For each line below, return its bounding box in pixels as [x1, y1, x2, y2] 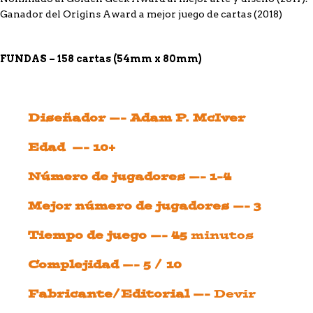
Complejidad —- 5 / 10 [28, 257, 182, 272]
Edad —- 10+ [28, 140, 115, 154]
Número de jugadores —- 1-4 [28, 169, 231, 184]
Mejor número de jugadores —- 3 [28, 198, 261, 213]
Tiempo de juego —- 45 [28, 228, 191, 242]
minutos [191, 228, 254, 242]
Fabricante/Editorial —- [28, 286, 214, 301]
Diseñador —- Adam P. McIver [28, 110, 245, 125]
